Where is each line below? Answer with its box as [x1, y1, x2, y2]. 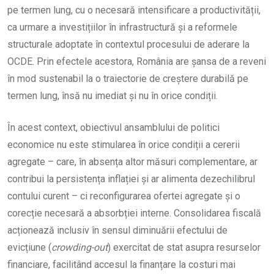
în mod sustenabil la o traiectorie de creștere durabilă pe [7, 73, 248, 85]
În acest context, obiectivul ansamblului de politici [7, 122, 220, 134]
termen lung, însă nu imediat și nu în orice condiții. [7, 90, 218, 102]
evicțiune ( [7, 242, 51, 254]
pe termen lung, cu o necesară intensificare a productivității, [7, 4, 261, 17]
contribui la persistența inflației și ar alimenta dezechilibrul [7, 173, 255, 185]
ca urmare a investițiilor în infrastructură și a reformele [7, 21, 237, 34]
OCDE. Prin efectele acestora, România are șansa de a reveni [7, 56, 266, 68]
